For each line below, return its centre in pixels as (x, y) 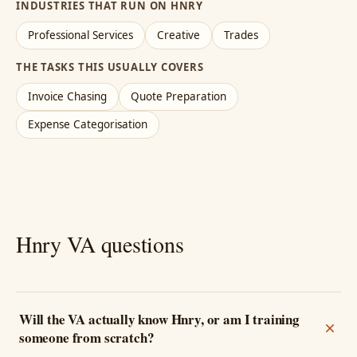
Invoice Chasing (67, 97)
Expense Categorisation (88, 125)
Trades (241, 35)
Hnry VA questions (100, 244)
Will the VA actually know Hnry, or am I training (159, 320)
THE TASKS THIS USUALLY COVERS (110, 67)
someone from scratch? (87, 338)
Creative (178, 35)
